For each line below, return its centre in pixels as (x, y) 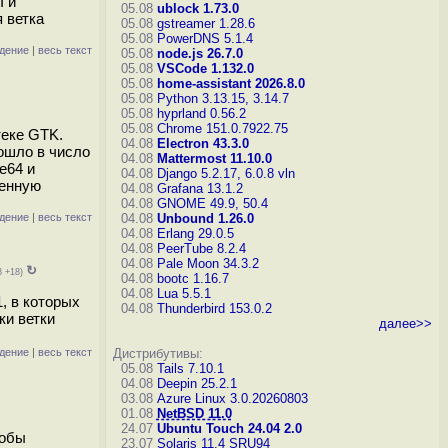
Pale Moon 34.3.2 (207, 263)
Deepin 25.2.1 (196, 383)
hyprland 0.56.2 (201, 113)
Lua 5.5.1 (183, 293)
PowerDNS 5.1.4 (204, 38)
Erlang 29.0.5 (195, 233)
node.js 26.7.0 (199, 53)
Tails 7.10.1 (190, 368)
